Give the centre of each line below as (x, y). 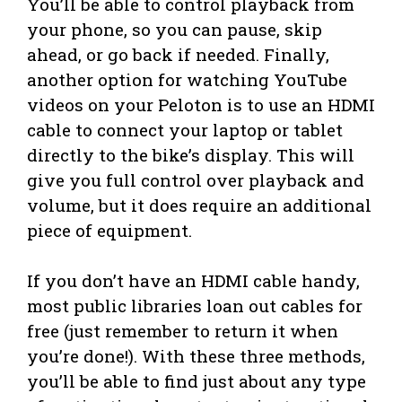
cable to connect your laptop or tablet (185, 129)
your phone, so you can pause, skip (175, 29)
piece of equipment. (109, 230)
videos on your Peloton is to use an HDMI (201, 104)
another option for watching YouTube (187, 79)
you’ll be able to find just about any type (197, 380)
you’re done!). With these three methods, (196, 355)
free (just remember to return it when (183, 330)
